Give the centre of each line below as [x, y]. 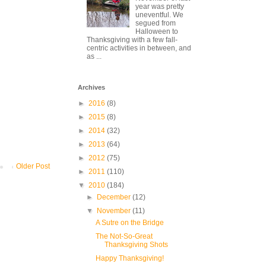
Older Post [33, 167]
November [115, 210]
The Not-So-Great [124, 236]
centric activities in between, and [139, 48]
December [115, 197]
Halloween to [156, 32]
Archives [91, 87]
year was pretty [159, 7]
